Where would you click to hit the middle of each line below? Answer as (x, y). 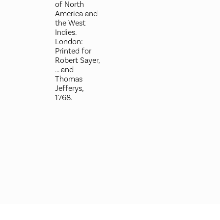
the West (70, 23)
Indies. (65, 32)
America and (76, 14)
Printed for (73, 51)
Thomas (69, 79)
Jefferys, (69, 88)
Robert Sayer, (77, 60)
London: (69, 42)
